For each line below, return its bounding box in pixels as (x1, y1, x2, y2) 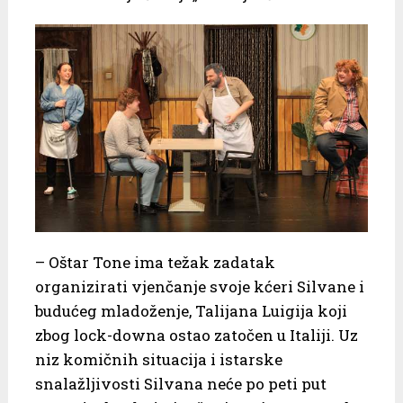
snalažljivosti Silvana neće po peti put (34, 372, 327, 394)
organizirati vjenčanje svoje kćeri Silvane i (34, 275, 364, 297)
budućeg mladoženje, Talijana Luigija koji (34, 300, 347, 321)
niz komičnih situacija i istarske (34, 348, 282, 370)
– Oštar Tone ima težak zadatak (34, 251, 275, 273)
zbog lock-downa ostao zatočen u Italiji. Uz (34, 324, 358, 345)
